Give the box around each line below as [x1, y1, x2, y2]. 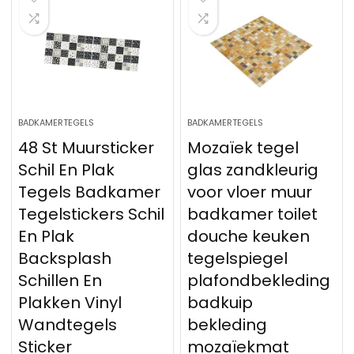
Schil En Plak [18, 159, 115, 181]
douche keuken [187, 225, 311, 247]
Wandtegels [18, 314, 118, 336]
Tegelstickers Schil [18, 203, 165, 225]
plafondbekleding [187, 269, 331, 292]
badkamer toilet [187, 203, 318, 225]
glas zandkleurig [187, 159, 319, 181]
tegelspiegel [187, 247, 288, 269]
